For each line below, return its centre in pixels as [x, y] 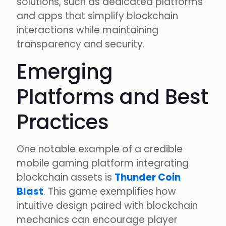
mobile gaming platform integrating [103, 163]
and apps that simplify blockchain [97, 16]
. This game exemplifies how [110, 192]
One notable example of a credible [100, 149]
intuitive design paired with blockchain [107, 206]
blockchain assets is [66, 178]
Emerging [65, 72]
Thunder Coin [148, 178]
